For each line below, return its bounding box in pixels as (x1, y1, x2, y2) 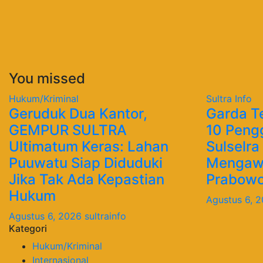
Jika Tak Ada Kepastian (9, 170, 164, 188)
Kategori (9, 222, 47, 234)
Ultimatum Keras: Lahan (9, 137, 168, 155)
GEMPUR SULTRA (9, 121, 127, 139)
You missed (9, 69, 85, 87)
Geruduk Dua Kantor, (9, 104, 147, 122)
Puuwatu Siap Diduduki (9, 154, 163, 171)
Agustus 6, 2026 (9, 210, 85, 222)
